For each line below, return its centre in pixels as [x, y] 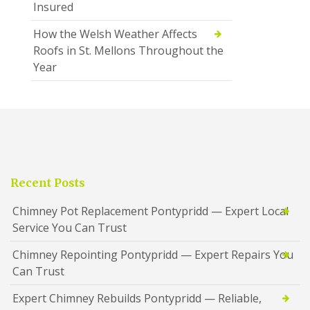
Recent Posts [48, 182]
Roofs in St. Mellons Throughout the [128, 50]
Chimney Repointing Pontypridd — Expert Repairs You [153, 254]
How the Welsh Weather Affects [115, 34]
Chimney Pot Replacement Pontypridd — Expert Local [151, 211]
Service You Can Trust [70, 227]
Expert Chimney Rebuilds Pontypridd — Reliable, [137, 298]
